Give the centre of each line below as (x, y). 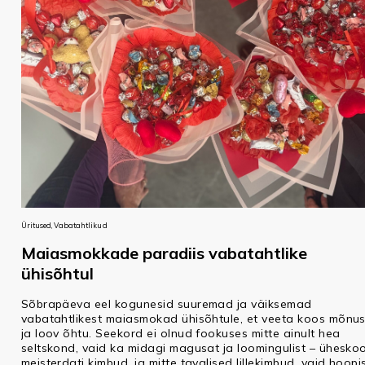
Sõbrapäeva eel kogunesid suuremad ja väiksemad (166, 303)
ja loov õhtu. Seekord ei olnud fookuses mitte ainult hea (180, 333)
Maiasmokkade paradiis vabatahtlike (164, 253)
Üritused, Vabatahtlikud (64, 225)
